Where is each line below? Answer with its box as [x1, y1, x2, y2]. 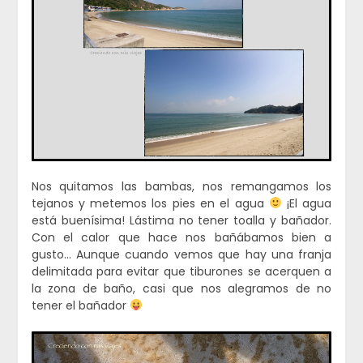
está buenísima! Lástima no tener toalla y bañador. [31, 211, 332, 228]
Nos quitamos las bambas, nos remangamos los [31, 177, 332, 194]
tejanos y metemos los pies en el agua [31, 194, 269, 211]
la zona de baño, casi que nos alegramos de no [31, 280, 332, 297]
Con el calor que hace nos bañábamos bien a [31, 228, 332, 246]
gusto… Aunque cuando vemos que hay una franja [31, 246, 332, 263]
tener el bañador [31, 297, 130, 314]
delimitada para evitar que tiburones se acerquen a [31, 263, 332, 280]
